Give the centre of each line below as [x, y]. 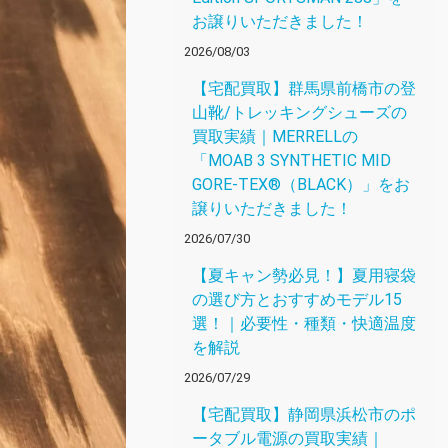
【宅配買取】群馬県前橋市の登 [304, 88]
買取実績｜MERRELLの [275, 136]
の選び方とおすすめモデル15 [297, 299]
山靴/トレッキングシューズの [299, 112]
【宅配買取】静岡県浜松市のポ [304, 414]
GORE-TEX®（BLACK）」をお [301, 184]
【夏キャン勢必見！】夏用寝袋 [304, 275]
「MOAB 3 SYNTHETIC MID [291, 160]
